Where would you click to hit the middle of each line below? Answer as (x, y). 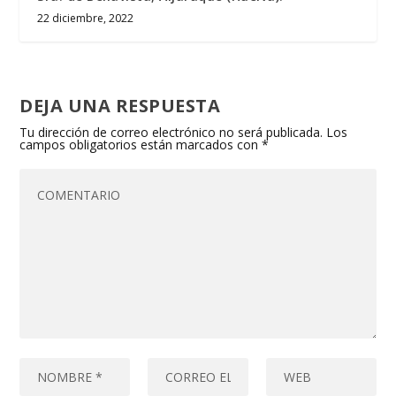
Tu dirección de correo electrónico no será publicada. (171, 132)
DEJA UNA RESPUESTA (120, 105)
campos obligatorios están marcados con (141, 144)
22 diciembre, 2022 (86, 18)
